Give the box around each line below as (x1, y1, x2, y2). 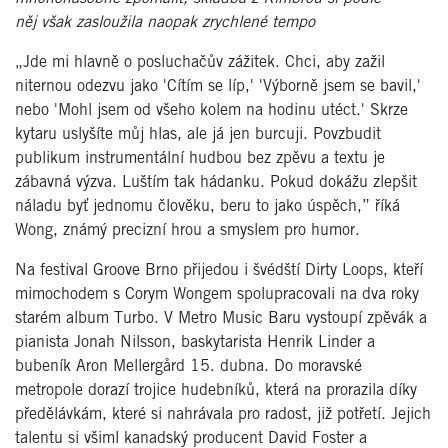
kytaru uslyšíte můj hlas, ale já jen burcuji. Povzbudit (15, 126, 381, 142)
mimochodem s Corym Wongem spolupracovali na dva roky (15, 286, 419, 302)
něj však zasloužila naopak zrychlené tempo (15, 14, 315, 30)
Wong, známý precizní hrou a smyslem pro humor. (15, 222, 360, 238)
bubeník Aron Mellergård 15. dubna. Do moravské (15, 358, 362, 374)
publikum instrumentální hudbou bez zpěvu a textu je (15, 150, 385, 166)
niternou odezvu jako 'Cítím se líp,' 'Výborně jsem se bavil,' (15, 78, 421, 94)
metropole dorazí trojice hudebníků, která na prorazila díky (15, 382, 417, 398)
